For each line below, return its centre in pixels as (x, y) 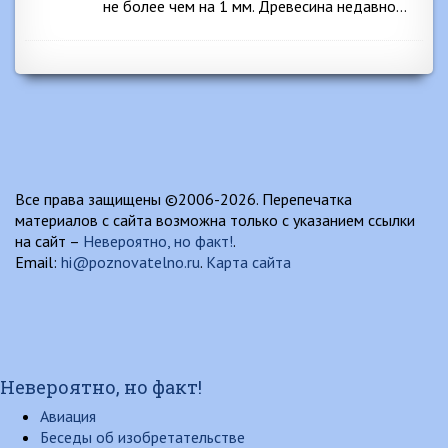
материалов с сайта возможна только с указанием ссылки (215, 220)
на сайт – (49, 241)
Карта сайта (248, 262)
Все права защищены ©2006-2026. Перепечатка (183, 199)
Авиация (68, 416)
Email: (38, 262)
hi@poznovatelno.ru (130, 262)
